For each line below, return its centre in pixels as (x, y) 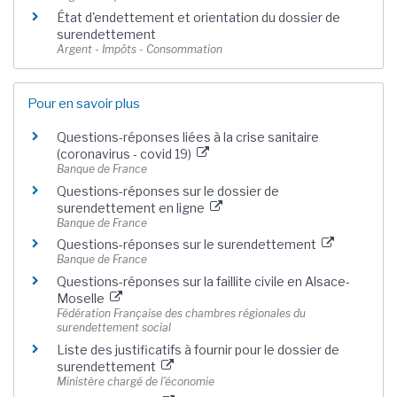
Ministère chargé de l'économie (136, 381)
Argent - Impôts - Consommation (140, 50)
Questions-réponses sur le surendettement (188, 245)
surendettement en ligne (132, 207)
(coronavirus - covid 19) (125, 154)
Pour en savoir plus (84, 104)
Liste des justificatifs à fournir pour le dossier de (198, 349)
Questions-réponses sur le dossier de (168, 191)
